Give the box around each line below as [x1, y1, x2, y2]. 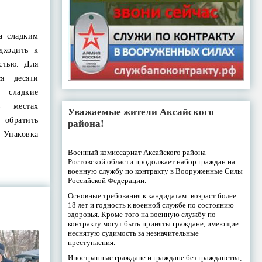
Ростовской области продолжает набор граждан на [67, 157, 235, 167]
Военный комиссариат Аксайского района [67, 148, 206, 157]
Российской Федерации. [67, 176, 146, 185]
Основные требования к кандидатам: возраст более [67, 191, 236, 201]
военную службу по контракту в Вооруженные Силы [67, 167, 243, 176]
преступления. [67, 238, 115, 247]
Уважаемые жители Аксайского [67, 106, 214, 118]
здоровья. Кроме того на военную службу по [67, 210, 216, 219]
